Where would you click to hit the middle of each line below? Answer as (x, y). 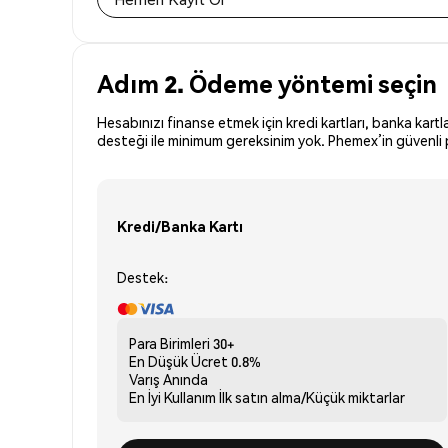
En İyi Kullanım (172, 396)
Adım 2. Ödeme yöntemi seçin (267, 83)
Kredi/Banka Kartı (180, 226)
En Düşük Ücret (178, 360)
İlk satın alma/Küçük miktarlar (312, 396)
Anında (185, 378)
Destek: (142, 276)
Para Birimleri (169, 342)
